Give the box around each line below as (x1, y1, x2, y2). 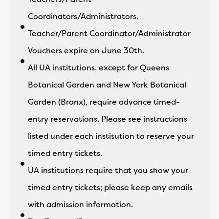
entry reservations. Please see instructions (27, 114, 187, 124)
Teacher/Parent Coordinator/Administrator (27, 28, 191, 38)
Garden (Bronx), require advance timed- (27, 97, 179, 107)
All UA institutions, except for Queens (27, 63, 169, 72)
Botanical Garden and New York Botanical (27, 80, 186, 89)
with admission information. (27, 199, 133, 209)
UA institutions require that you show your (27, 165, 188, 175)
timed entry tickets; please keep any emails (27, 182, 193, 192)
